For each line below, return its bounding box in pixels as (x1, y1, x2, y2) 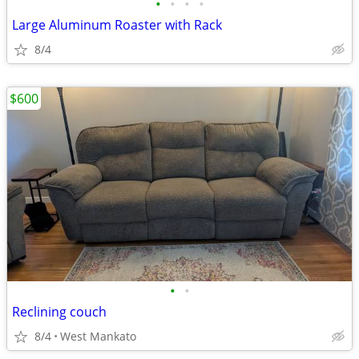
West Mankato (60, 329, 136, 344)
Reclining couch (12, 303, 107, 321)
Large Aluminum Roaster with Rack (12, 16, 222, 34)
